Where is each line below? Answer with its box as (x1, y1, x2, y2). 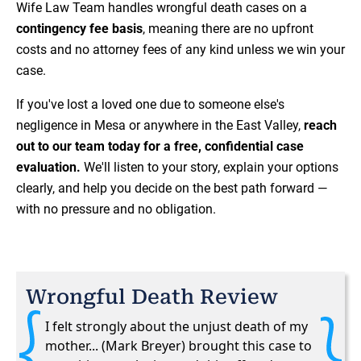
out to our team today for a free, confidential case (16, 139, 304, 155)
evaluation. (16, 160, 81, 176)
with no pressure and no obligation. (16, 201, 216, 218)
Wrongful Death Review (26, 285, 278, 309)
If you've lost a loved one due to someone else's (16, 97, 284, 113)
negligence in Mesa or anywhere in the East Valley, (16, 118, 304, 134)
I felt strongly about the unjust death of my (45, 317, 308, 336)
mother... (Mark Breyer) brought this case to (45, 337, 312, 355)
